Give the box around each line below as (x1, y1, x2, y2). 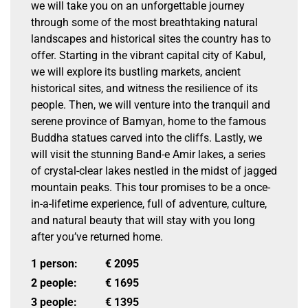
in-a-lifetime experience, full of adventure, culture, (31, 197, 267, 210)
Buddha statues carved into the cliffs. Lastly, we (31, 131, 262, 144)
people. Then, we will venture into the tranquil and (31, 98, 270, 111)
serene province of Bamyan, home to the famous (31, 115, 266, 128)
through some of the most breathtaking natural (31, 16, 258, 29)
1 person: (31, 257, 78, 270)
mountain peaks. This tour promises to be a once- (31, 181, 270, 194)
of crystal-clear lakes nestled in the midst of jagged (31, 164, 277, 177)
